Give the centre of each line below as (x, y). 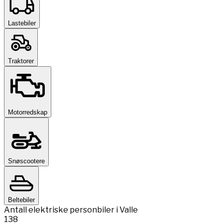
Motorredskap (28, 112)
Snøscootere (26, 161)
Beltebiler (21, 200)
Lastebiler (22, 23)
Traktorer (21, 61)
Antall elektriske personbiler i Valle (71, 210)
